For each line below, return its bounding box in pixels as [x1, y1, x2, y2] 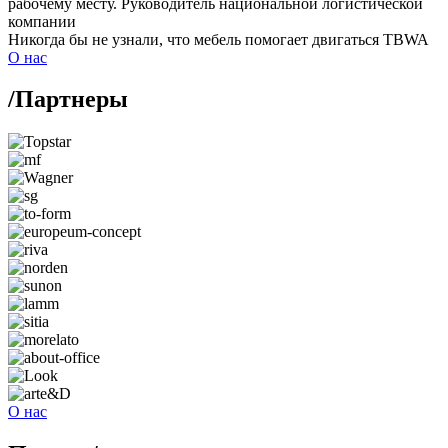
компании [8, 12, 76, 30]
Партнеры [15, 86, 128, 113]
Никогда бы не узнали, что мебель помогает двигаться [8, 30, 383, 48]
